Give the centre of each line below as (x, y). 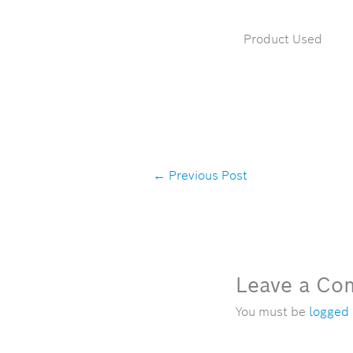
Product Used (282, 39)
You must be (272, 311)
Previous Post (206, 175)
